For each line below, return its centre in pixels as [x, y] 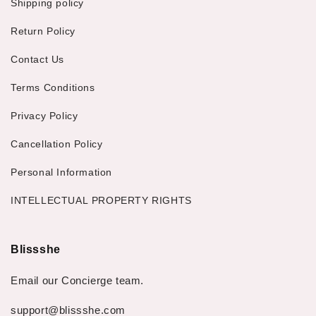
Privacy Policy [44, 115]
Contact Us [37, 59]
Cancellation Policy [57, 144]
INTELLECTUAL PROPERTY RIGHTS [101, 200]
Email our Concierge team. [77, 281]
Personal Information [61, 172]
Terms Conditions [53, 87]
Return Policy [43, 31]
